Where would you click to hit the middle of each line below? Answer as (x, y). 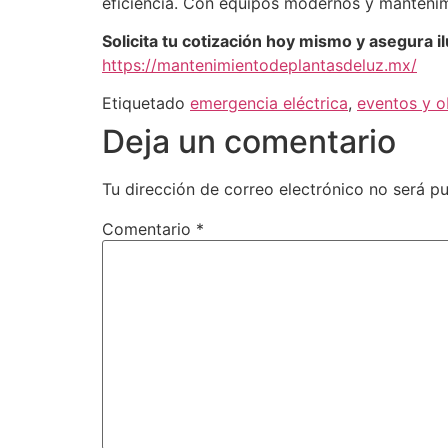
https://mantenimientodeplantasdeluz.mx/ (259, 65)
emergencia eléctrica (269, 103)
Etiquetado (146, 103)
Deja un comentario (249, 142)
